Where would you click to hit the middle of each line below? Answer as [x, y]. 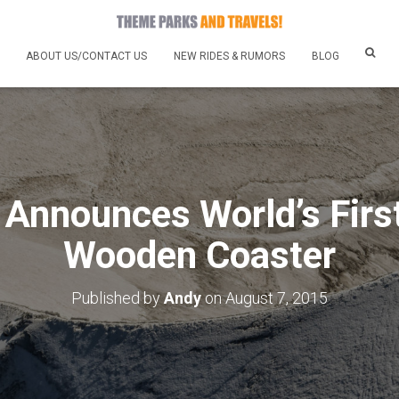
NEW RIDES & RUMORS [229, 56]
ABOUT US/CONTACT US [86, 56]
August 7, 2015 [277, 297]
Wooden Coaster [199, 255]
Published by [118, 297]
